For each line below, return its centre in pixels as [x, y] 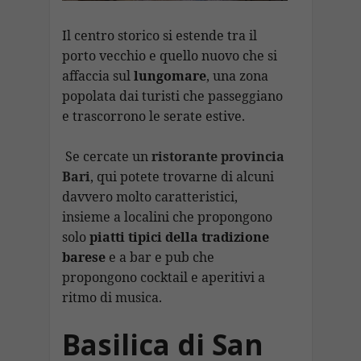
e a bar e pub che [160, 257]
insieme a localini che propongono [167, 217]
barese [83, 257]
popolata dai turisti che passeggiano [172, 95]
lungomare [170, 75]
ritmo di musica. [112, 298]
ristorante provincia [218, 157]
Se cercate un [106, 157]
